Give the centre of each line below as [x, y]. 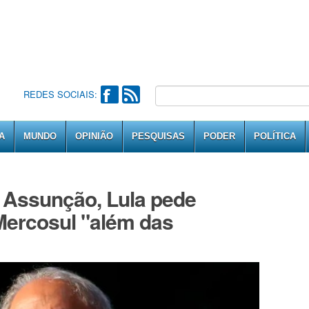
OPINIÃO [94, 136]
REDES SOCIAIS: [60, 94]
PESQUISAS [158, 136]
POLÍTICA [275, 136]
